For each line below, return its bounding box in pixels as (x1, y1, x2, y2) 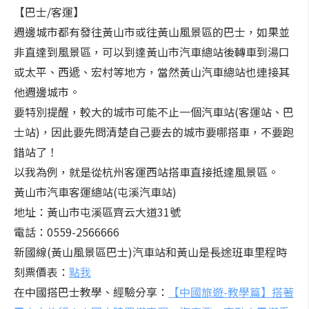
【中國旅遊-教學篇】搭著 (168, 283, 294, 300)
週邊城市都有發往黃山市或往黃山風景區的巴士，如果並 (14, 23, 290, 40)
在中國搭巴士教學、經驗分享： (14, 283, 168, 300)
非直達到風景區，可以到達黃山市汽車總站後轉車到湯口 (14, 43, 290, 60)
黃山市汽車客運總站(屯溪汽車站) (14, 183, 177, 200)
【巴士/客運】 (14, 3, 84, 20)
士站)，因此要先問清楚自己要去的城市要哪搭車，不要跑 (14, 123, 294, 140)
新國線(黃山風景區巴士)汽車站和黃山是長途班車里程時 (14, 243, 287, 260)
